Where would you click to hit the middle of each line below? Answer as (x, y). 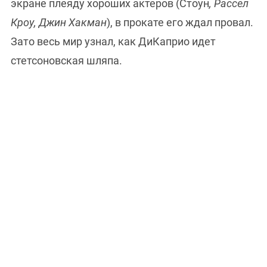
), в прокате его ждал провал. (180, 23)
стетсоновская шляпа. (68, 61)
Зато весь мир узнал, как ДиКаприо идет (113, 42)
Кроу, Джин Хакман (59, 23)
